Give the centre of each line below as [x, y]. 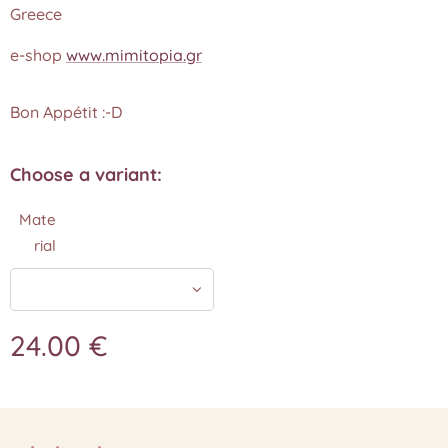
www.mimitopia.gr [134, 55]
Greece [36, 14]
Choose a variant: [86, 174]
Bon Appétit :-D [66, 112]
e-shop [38, 55]
